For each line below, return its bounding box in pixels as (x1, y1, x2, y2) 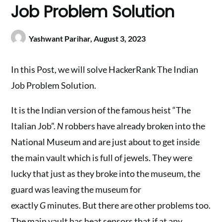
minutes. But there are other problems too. (46, 200, 211, 211)
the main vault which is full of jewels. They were (11, 152, 193, 163)
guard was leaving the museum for (11, 184, 142, 195)
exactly (11, 200, 40, 211)
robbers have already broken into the (63, 120, 206, 131)
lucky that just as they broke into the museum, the (11, 168, 201, 179)
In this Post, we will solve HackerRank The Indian (11, 64, 199, 75)
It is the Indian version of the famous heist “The (11, 105, 191, 115)
